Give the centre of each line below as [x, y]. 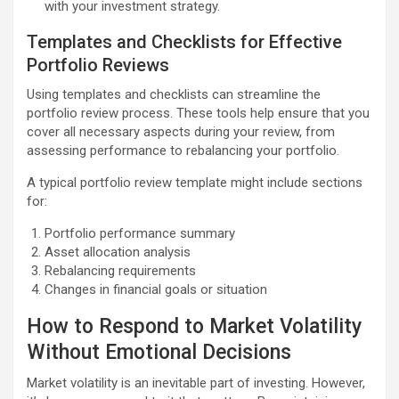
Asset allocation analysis [118, 252]
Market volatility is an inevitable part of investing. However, [196, 383]
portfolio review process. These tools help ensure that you [198, 113]
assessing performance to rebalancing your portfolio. [183, 150]
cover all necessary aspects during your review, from [181, 131]
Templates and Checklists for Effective [184, 41]
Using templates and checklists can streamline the [174, 94]
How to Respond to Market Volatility [194, 326]
